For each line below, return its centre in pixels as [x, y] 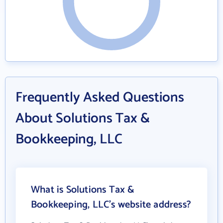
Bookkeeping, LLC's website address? [111, 205]
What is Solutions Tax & [83, 190]
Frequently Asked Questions [100, 98]
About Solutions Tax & [83, 118]
